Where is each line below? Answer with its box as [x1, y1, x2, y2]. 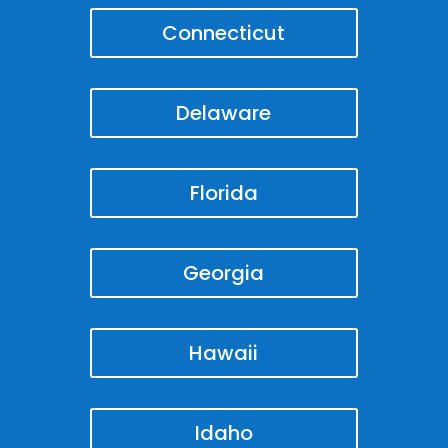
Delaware [176, 98, 272, 127]
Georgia [183, 258, 265, 287]
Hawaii [189, 338, 259, 367]
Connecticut [162, 18, 286, 47]
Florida [189, 178, 258, 207]
